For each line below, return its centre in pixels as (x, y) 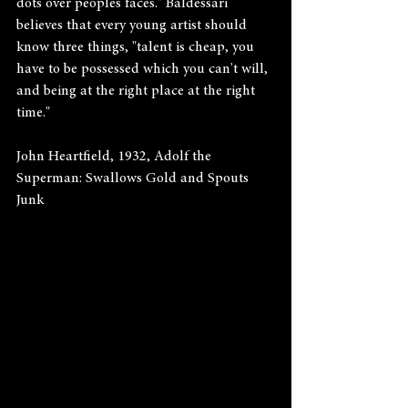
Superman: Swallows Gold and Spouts (134, 178)
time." (33, 113)
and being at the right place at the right (138, 91)
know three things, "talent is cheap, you (137, 47)
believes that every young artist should (133, 25)
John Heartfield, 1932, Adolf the (116, 157)
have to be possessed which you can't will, (144, 69)
